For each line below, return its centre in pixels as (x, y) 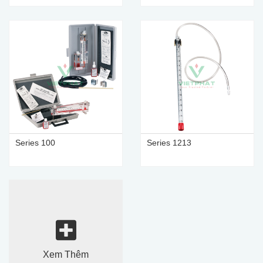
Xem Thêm (66, 254)
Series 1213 (169, 142)
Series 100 (35, 142)
